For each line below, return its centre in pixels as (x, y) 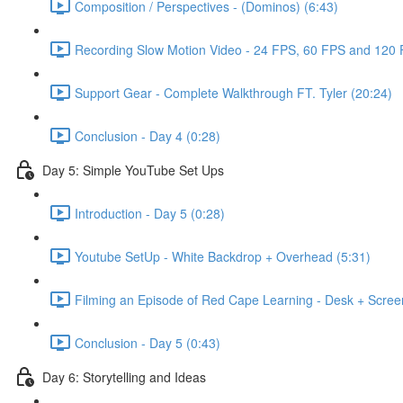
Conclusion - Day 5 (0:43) (148, 342)
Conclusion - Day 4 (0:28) (148, 135)
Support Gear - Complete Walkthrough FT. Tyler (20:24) (233, 92)
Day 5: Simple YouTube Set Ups (133, 170)
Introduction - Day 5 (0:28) (150, 213)
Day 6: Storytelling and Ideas (124, 376)
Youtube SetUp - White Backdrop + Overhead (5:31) (223, 256)
